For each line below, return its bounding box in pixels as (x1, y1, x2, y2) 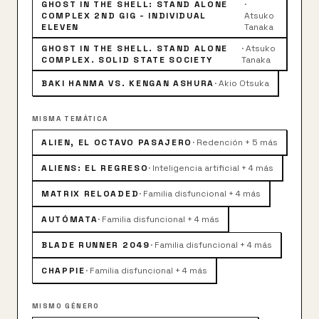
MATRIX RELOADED (41, 188, 140, 199)
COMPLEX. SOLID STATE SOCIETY (41, 54, 214, 66)
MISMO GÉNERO (32, 301, 100, 310)
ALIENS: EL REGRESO (41, 162, 149, 174)
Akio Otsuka (219, 78, 270, 89)
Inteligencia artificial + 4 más (152, 162, 274, 174)
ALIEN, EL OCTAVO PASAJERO (41, 137, 192, 148)
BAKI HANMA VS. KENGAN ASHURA (41, 78, 215, 89)
